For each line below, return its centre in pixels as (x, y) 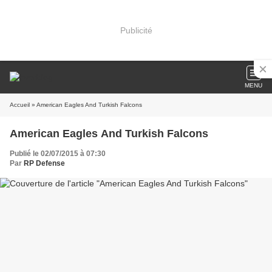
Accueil (20, 105)
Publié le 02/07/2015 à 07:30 (58, 154)
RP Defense (44, 163)
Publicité (136, 30)
